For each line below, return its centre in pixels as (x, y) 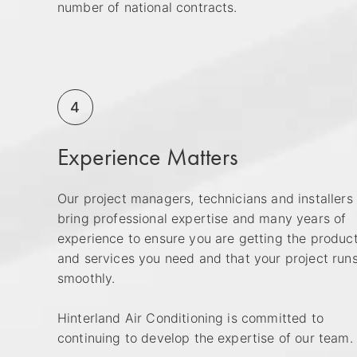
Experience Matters (148, 157)
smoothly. (86, 278)
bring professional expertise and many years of (202, 218)
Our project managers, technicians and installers (205, 198)
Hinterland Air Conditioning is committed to (190, 318)
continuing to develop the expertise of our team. (205, 337)
